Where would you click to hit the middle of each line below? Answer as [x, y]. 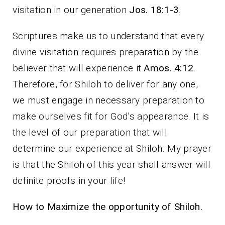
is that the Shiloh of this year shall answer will [111, 164]
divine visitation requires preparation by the [105, 52]
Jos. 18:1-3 [154, 10]
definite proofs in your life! [69, 180]
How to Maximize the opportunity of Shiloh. [107, 206]
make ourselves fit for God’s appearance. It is [111, 116]
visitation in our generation [71, 10]
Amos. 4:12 [169, 68]
